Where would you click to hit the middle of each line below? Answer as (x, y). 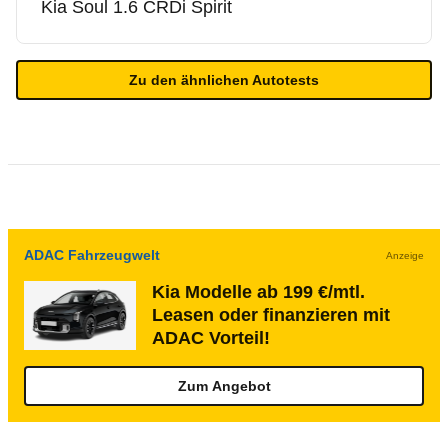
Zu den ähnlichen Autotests (224, 80)
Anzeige (405, 255)
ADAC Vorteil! (211, 338)
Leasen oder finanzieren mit (271, 315)
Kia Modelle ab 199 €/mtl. (258, 292)
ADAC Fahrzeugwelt (92, 255)
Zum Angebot (224, 386)
